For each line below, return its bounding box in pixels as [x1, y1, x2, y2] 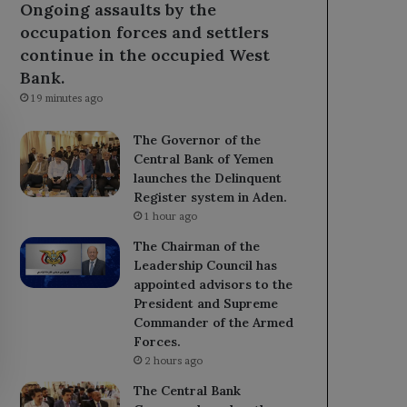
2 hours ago [144, 353, 203, 367]
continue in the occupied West [20, 44, 271, 65]
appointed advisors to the [134, 275, 293, 293]
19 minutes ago [31, 91, 104, 104]
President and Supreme [134, 294, 279, 312]
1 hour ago [144, 209, 198, 223]
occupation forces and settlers [20, 21, 270, 43]
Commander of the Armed [134, 313, 294, 331]
